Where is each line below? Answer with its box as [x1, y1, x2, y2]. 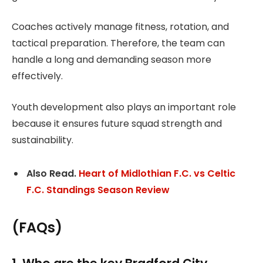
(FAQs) [12, 218, 62, 238]
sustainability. [12, 133, 73, 147]
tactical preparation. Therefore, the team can [12, 36, 225, 50]
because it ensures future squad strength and [12, 116, 222, 130]
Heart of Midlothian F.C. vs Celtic [79, 166, 235, 180]
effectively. [12, 69, 63, 83]
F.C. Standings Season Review [26, 183, 170, 197]
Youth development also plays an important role [12, 100, 236, 114]
